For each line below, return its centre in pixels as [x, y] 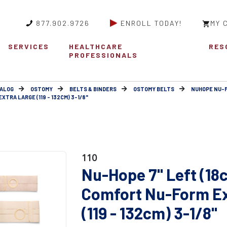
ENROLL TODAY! [151, 23]
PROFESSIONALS [104, 55]
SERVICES [28, 47]
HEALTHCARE [96, 47]
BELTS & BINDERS [93, 89]
